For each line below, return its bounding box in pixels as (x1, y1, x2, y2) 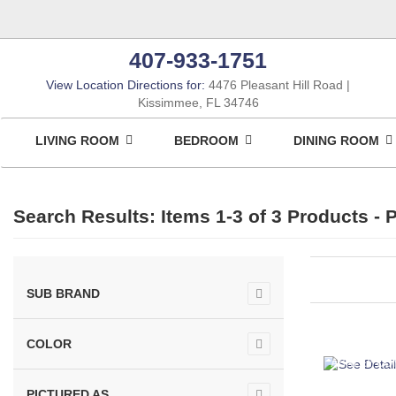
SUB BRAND (27, 286, 100, 301)
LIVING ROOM (34, 133, 123, 148)
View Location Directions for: (46, 78, 205, 92)
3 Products (271, 206, 369, 226)
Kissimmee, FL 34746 (137, 95, 259, 110)
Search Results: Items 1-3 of (13, 206, 271, 226)
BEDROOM (173, 133, 242, 148)
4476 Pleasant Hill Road (209, 78, 346, 92)
